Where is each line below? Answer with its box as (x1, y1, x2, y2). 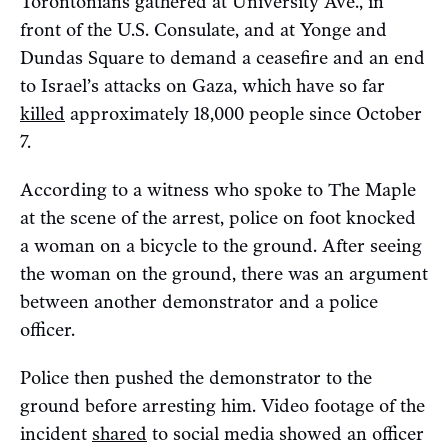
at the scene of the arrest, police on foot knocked (20, 206, 416, 229)
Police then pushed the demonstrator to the (20, 366, 372, 389)
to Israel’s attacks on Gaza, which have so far (20, 74, 385, 97)
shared (92, 422, 147, 445)
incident (20, 422, 92, 445)
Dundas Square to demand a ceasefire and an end (20, 46, 425, 69)
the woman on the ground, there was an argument (20, 262, 428, 285)
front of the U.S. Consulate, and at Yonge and (20, 18, 387, 41)
